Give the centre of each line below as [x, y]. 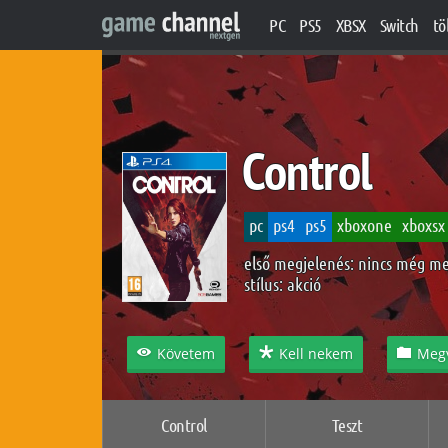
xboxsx [423, 225]
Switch [399, 25]
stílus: [265, 284]
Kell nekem [316, 353]
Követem [186, 353]
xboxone [364, 225]
